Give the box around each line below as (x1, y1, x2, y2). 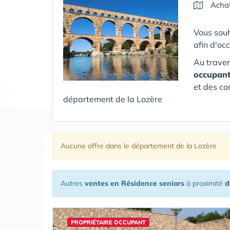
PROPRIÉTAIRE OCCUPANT (71, 219, 146, 226)
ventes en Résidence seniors (85, 179, 184, 188)
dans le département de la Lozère (106, 141, 217, 150)
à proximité (184, 179, 225, 188)
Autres (61, 179, 85, 188)
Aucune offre (61, 141, 106, 150)
